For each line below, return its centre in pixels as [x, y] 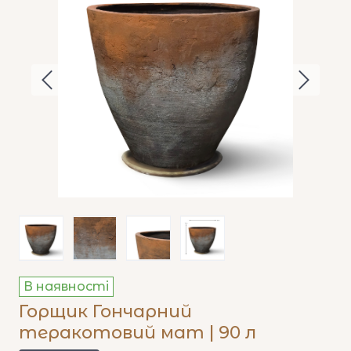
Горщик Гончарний [105, 312]
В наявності [66, 287]
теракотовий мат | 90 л [138, 333]
